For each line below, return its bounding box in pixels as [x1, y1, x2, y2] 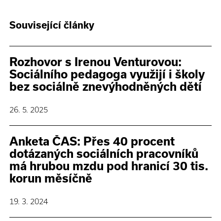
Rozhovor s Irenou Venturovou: [9, 55, 182, 69]
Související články [9, 19, 95, 31]
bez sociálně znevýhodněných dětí [9, 79, 202, 93]
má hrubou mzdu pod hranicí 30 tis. [9, 159, 209, 173]
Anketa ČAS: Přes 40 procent [9, 134, 175, 148]
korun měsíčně [9, 171, 93, 185]
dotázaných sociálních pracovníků [9, 147, 199, 160]
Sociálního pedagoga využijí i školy [9, 67, 205, 81]
